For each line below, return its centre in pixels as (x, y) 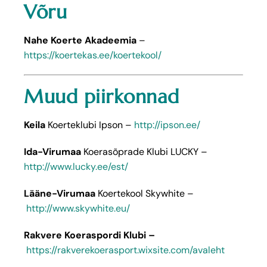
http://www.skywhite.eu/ (77, 208)
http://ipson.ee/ (167, 125)
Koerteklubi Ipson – (90, 125)
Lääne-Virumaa (60, 193)
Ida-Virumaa (54, 151)
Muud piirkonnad (102, 97)
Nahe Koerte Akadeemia (80, 41)
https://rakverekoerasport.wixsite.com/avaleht (125, 250)
